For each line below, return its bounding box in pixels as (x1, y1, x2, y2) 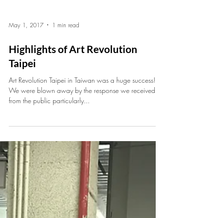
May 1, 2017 (9, 114, 43, 123)
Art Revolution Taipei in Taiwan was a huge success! (9, 169, 155, 178)
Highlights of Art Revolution (9, 136, 137, 148)
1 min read (52, 114, 79, 123)
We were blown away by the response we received (9, 179, 155, 188)
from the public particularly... (9, 189, 90, 199)
